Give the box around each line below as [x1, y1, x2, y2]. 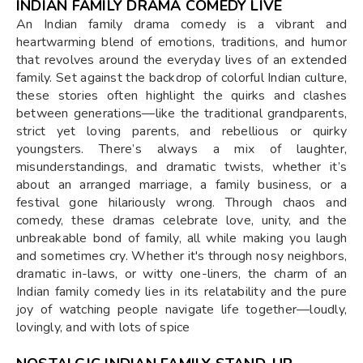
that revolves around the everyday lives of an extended [16, 50, 347, 69]
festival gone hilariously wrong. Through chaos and [16, 193, 347, 211]
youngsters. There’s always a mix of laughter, [16, 139, 347, 158]
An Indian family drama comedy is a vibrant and [16, 15, 347, 33]
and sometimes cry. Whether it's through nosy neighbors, [16, 246, 347, 265]
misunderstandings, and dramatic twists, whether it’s [16, 157, 347, 176]
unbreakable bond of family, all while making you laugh [16, 228, 347, 247]
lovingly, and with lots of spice [16, 318, 190, 336]
